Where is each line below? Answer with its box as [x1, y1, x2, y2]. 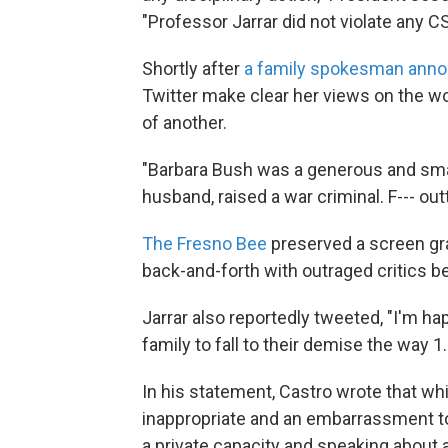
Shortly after [142, 58, 244, 79]
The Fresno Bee [142, 233, 267, 254]
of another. [142, 112, 227, 133]
